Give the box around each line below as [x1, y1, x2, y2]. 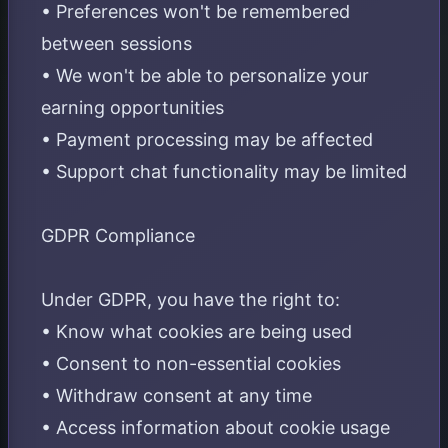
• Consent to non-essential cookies [41, 353, 341, 374]
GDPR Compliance [41, 225, 195, 246]
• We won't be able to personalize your [41, 65, 369, 86]
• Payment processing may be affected [41, 129, 373, 150]
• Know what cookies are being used [41, 321, 352, 342]
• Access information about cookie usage [41, 417, 390, 438]
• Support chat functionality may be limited [41, 161, 407, 182]
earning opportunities [41, 97, 224, 118]
